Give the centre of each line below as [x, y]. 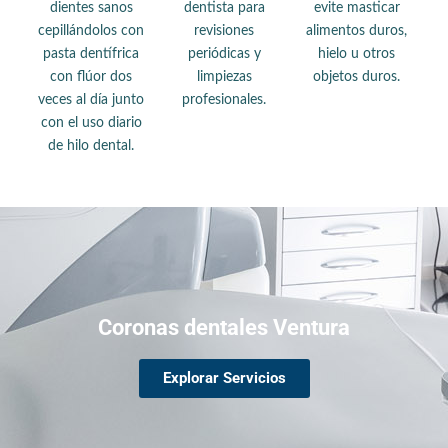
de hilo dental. [91, 145]
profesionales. [224, 99]
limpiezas [224, 76]
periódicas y [224, 53]
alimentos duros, [357, 30]
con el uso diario [91, 122]
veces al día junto [91, 99]
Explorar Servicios [224, 377]
